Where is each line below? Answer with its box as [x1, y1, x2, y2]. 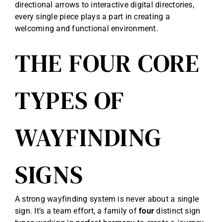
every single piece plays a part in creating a [15, 12, 170, 22]
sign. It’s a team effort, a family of [15, 206, 139, 216]
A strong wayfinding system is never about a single [15, 194, 199, 204]
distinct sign [154, 206, 201, 216]
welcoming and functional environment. [15, 24, 158, 34]
